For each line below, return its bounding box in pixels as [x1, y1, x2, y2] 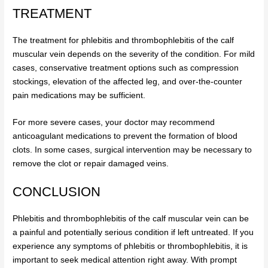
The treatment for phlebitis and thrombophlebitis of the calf [13, 36, 234, 45]
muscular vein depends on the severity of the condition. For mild [13, 50, 255, 59]
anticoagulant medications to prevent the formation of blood [13, 132, 238, 141]
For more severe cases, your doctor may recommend [13, 118, 215, 127]
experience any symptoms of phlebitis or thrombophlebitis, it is [13, 241, 248, 251]
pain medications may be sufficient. [13, 91, 146, 100]
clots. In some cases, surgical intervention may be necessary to [13, 145, 252, 155]
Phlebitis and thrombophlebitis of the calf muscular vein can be [13, 214, 249, 223]
